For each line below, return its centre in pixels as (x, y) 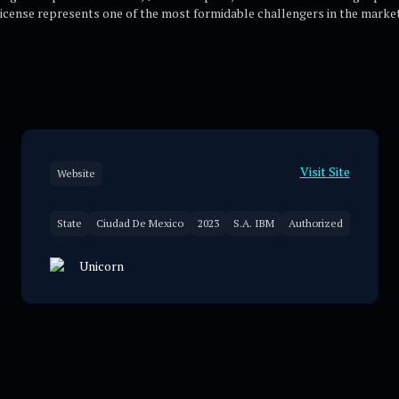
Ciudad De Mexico (139, 223)
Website (76, 173)
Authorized (315, 223)
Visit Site (325, 171)
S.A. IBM (253, 223)
